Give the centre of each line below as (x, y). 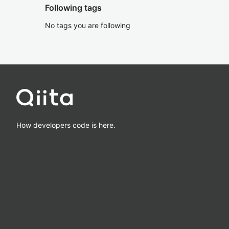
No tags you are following (88, 25)
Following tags (73, 8)
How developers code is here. (66, 125)
